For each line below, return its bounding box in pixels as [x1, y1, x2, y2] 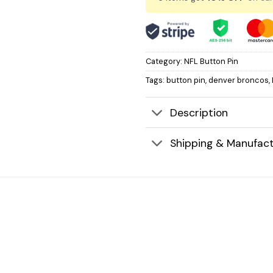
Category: [146, 55, 184, 66]
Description [170, 105, 229, 119]
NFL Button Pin [184, 55, 238, 66]
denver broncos [208, 74, 269, 85]
